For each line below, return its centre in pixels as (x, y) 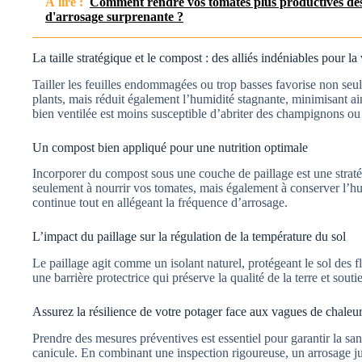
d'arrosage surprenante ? (114, 16)
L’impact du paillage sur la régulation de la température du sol (189, 237)
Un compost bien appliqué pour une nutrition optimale (170, 147)
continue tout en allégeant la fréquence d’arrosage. (160, 203)
